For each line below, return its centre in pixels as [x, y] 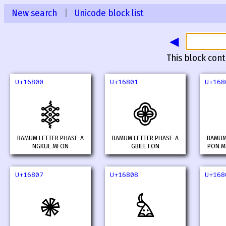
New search [34, 13]
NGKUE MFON [50, 147]
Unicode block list [109, 13]
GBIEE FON [145, 147]
